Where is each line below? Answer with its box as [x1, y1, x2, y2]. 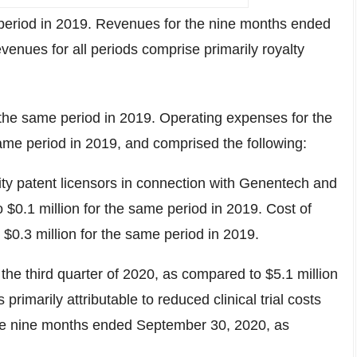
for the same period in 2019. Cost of [80, 201, 312, 217]
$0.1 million [7, 201, 80, 217]
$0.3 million [4, 226, 76, 242]
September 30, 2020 [136, 317, 266, 333]
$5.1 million [265, 266, 338, 282]
